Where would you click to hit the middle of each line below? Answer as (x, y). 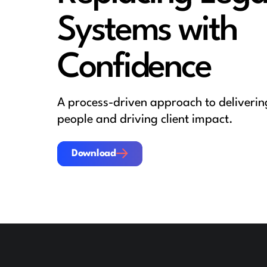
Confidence (134, 69)
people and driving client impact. (145, 119)
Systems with (147, 32)
